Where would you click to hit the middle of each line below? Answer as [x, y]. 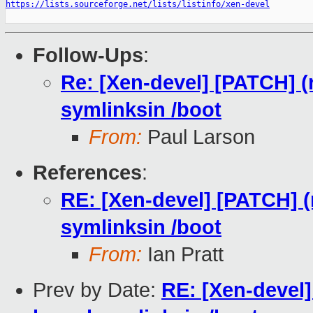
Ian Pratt [183, 255]
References [87, 173]
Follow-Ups [88, 56]
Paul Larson [198, 137]
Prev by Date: [97, 290]
